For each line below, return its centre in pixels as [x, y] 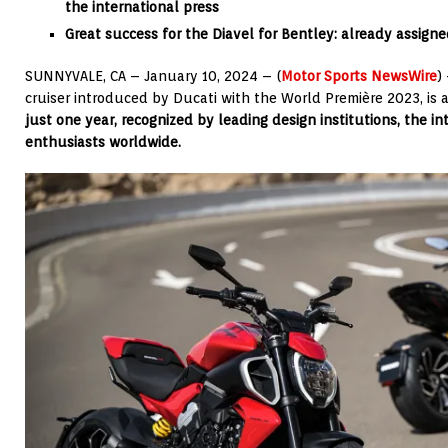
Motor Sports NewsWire [359, 76]
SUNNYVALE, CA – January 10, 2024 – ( [153, 76]
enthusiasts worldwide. [103, 142]
